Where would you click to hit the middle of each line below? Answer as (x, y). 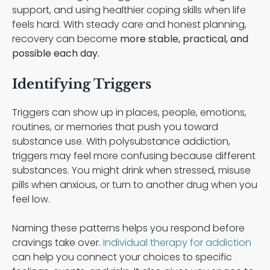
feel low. (31, 199)
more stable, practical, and (183, 39)
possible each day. (56, 53)
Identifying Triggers (82, 84)
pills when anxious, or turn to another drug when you (135, 184)
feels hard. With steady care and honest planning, (129, 24)
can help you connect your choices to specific (122, 257)
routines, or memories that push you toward (115, 127)
